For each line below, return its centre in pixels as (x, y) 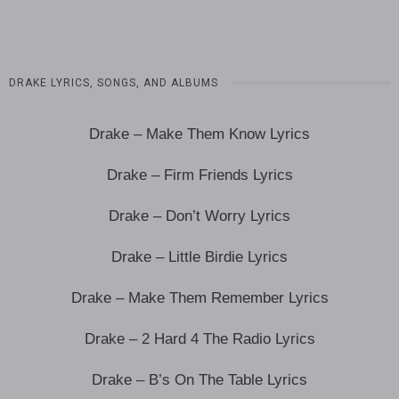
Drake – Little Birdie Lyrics (199, 256)
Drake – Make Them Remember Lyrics (199, 297)
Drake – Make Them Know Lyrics (199, 134)
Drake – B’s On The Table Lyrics (199, 379)
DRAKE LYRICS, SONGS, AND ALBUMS (114, 82)
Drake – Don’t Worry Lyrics (199, 216)
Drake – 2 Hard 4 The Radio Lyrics (199, 338)
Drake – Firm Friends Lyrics (199, 175)
